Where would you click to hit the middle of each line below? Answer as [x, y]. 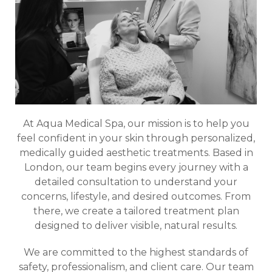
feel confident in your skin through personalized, [136, 138]
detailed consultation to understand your [136, 182]
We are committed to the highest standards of [136, 253]
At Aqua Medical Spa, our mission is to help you [136, 124]
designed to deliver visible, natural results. [136, 226]
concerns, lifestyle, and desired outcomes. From [136, 197]
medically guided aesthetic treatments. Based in [136, 153]
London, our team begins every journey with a [136, 168]
